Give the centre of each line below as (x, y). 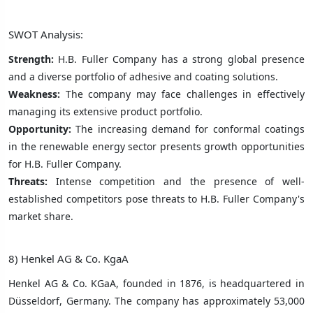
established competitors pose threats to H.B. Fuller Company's (156, 198)
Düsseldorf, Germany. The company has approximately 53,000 (156, 300)
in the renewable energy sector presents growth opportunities (156, 146)
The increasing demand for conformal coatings (190, 129)
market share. (41, 216)
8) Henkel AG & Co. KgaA (68, 258)
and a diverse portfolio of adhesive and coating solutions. (143, 76)
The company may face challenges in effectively (182, 94)
